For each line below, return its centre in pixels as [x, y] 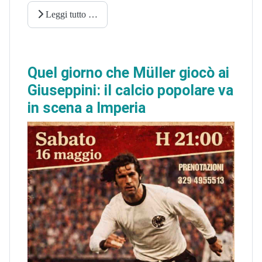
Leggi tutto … [70, 15]
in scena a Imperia [87, 108]
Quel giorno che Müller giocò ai [128, 73]
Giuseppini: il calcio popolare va [130, 90]
